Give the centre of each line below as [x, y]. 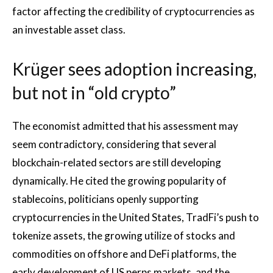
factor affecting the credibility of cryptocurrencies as [133, 11]
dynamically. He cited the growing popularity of [119, 180]
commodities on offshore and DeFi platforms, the [124, 253]
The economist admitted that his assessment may [125, 126]
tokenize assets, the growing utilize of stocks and [124, 235]
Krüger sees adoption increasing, [134, 69]
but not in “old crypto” [94, 92]
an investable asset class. [69, 29]
